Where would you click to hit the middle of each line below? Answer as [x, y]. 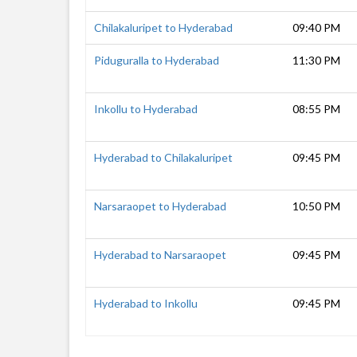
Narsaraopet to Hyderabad [160, 206]
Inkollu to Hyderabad [146, 109]
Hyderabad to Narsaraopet [160, 255]
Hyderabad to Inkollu [146, 303]
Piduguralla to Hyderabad [157, 60]
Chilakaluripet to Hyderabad [163, 27]
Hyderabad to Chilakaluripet [163, 157]
